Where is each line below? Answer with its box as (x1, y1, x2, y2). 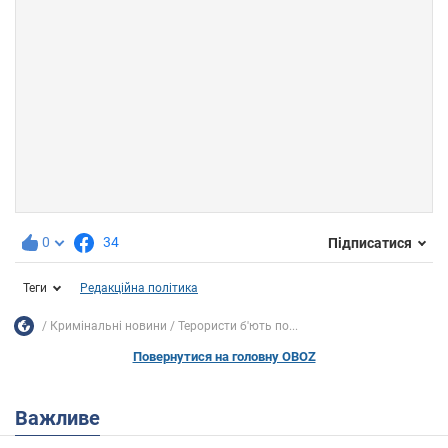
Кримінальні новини (50, 318, 167, 333)
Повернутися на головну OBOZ (132, 349, 316, 365)
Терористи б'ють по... (178, 318, 298, 333)
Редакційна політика (80, 281, 198, 296)
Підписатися (328, 234, 412, 251)
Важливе (28, 406, 100, 431)
